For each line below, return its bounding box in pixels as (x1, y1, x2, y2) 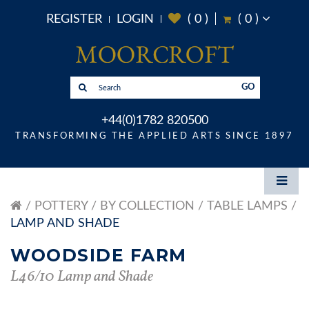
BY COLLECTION (100, 200, 195, 213)
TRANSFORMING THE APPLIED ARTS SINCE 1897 (15, 132, 294, 141)
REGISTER (46, 13, 102, 26)
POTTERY (34, 200, 88, 213)
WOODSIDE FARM (10, 245, 187, 266)
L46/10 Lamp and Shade (10, 266, 153, 288)
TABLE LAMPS (207, 200, 288, 213)
